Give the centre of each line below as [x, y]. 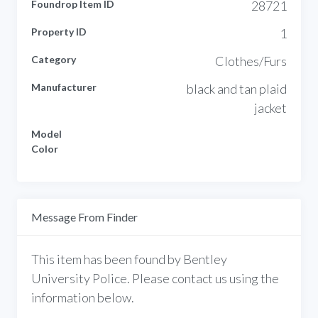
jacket [270, 108]
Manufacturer [64, 87]
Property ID [59, 31]
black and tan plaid [237, 88]
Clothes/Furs [251, 61]
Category [54, 59]
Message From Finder [84, 216]
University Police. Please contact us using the [155, 278]
